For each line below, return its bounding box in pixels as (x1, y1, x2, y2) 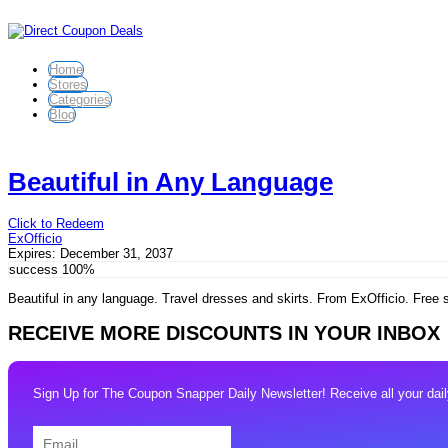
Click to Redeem (8, 215, 104, 231)
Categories (49, 92, 111, 107)
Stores (49, 77, 87, 92)
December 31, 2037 (60, 245, 173, 261)
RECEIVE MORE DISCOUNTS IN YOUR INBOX (8, 321, 440, 344)
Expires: (8, 245, 60, 261)
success (9, 261, 58, 277)
